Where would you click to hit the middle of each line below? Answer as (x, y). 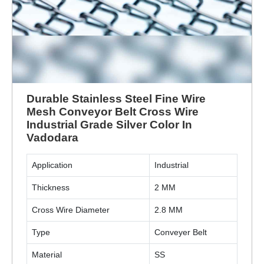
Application (52, 165)
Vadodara (52, 138)
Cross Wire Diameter (71, 210)
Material (47, 255)
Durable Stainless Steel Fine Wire (116, 99)
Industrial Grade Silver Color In (109, 125)
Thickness (51, 187)
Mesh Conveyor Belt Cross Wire (113, 112)
